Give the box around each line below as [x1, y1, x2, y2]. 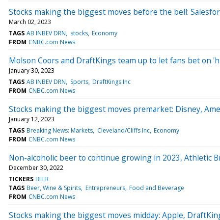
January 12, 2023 [9, 114, 55, 123]
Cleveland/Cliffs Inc [97, 126, 150, 135]
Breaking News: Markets [27, 126, 93, 135]
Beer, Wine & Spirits [27, 183, 82, 192]
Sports [70, 77, 88, 86]
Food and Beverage [129, 183, 184, 192]
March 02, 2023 [9, 17, 51, 26]
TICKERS [9, 174, 33, 183]
